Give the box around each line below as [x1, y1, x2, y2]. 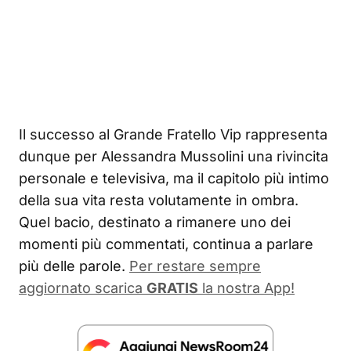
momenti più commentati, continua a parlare [19, 236, 313, 253]
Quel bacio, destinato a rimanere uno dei [19, 214, 291, 231]
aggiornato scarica [19, 280, 147, 297]
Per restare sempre [129, 258, 261, 275]
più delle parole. [19, 258, 125, 275]
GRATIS [147, 280, 198, 297]
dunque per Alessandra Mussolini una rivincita [19, 148, 328, 165]
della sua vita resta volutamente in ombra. [19, 192, 299, 209]
